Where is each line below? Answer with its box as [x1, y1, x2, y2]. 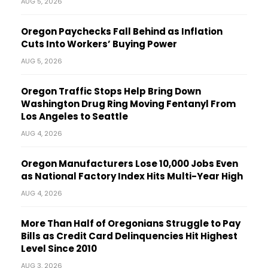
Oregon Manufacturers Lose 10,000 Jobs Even [21, 157, 238, 170]
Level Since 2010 [21, 242, 97, 255]
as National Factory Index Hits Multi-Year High [21, 169, 243, 182]
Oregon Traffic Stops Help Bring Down [21, 84, 201, 98]
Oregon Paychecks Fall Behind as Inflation [21, 25, 223, 38]
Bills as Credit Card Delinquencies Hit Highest [21, 229, 237, 242]
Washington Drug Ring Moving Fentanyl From [21, 97, 236, 110]
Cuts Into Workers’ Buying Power [21, 37, 177, 50]
